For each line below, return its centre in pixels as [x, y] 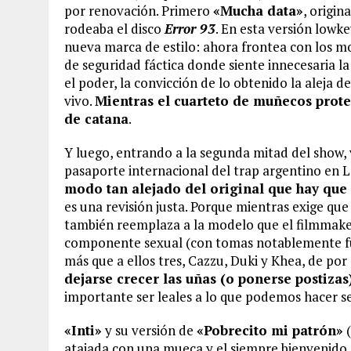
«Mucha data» [258, 11]
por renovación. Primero [139, 11]
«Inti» [83, 330]
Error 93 [190, 29]
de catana [96, 119]
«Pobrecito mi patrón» [270, 330]
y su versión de [149, 330]
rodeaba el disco [114, 29]
